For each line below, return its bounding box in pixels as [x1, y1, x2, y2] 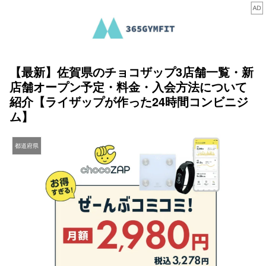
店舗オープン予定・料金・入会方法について [9, 78, 247, 96]
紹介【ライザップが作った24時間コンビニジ [9, 93, 248, 110]
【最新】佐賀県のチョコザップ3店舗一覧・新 [9, 63, 254, 81]
